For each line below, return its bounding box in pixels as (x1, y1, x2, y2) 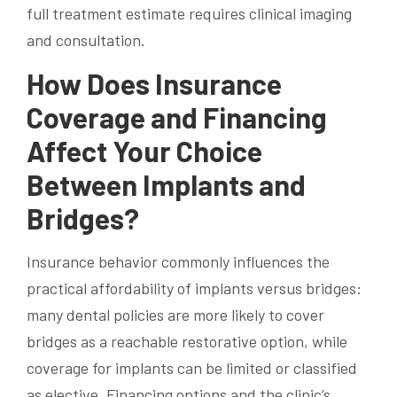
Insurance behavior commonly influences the (27, 252, 330, 272)
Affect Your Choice (27, 134, 262, 168)
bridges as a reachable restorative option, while (27, 331, 347, 352)
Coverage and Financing (27, 100, 327, 135)
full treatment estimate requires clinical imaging (27, 4, 352, 24)
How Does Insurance (27, 66, 282, 101)
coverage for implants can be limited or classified (27, 358, 357, 378)
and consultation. (27, 30, 145, 51)
